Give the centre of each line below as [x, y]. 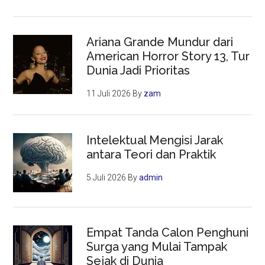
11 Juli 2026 [109, 94]
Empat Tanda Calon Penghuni [168, 233]
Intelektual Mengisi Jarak [155, 140]
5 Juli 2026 [106, 178]
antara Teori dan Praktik [151, 155]
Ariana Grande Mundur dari [160, 42]
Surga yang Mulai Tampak [157, 247]
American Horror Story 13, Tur [168, 56]
